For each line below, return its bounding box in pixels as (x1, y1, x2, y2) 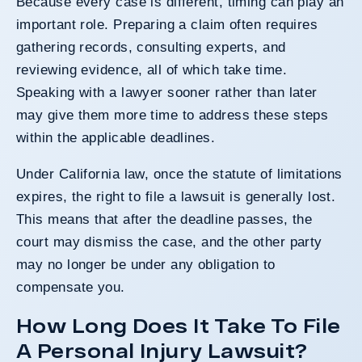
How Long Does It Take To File (16, 313, 341, 337)
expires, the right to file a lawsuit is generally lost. (16, 188, 336, 204)
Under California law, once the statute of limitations (16, 166, 343, 182)
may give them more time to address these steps (16, 107, 329, 123)
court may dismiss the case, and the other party (16, 234, 322, 250)
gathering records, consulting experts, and (16, 39, 286, 55)
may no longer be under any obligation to (16, 256, 276, 272)
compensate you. (16, 279, 125, 295)
